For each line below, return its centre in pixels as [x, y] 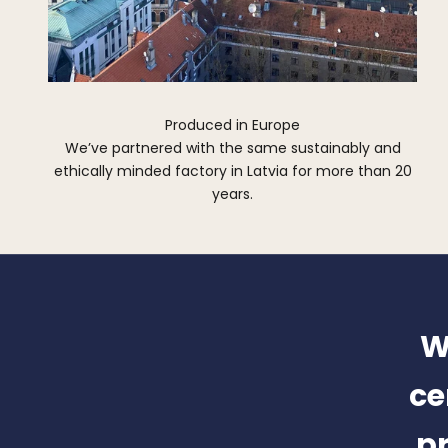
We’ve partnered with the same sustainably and [232, 147]
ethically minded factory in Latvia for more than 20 [232, 170]
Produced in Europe [233, 124]
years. [233, 193]
